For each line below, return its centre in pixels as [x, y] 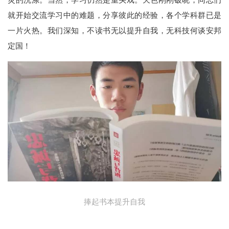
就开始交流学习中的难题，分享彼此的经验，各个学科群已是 [114, 15]
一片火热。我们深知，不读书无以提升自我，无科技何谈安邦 [114, 30]
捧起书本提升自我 [114, 201]
